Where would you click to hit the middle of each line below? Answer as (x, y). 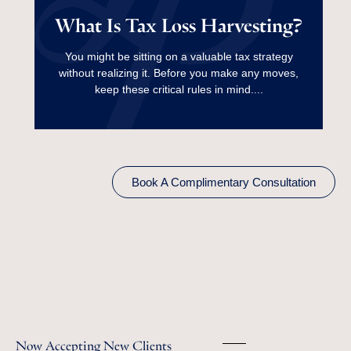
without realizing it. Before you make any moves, (175, 73)
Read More (175, 81)
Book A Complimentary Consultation (224, 183)
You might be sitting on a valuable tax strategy (175, 57)
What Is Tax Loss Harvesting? (175, 24)
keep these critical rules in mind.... (175, 90)
